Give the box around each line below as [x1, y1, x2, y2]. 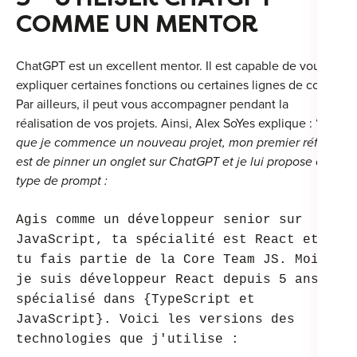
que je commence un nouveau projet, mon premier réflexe [16, 135, 339, 151]
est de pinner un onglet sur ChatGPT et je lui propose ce [16, 154, 329, 171]
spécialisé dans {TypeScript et [16, 292, 255, 308]
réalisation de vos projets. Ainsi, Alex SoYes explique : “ [16, 116, 320, 132]
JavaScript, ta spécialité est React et [16, 233, 319, 248]
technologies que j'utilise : [16, 332, 239, 347]
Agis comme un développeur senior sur [16, 213, 303, 228]
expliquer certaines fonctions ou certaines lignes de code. [16, 77, 337, 94]
